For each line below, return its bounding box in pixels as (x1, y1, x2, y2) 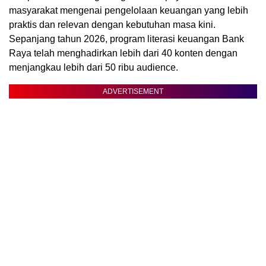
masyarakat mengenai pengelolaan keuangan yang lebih (9, 5, 248, 15)
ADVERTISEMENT (103, 87, 163, 96)
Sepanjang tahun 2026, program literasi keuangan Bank (9, 33, 244, 44)
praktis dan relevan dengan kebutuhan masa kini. (9, 19, 216, 30)
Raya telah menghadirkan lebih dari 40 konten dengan (9, 47, 237, 58)
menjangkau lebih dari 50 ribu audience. (9, 62, 178, 72)
